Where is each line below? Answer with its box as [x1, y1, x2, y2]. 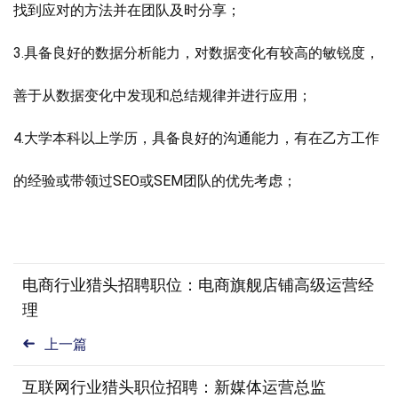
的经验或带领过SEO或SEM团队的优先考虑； [13, 172, 297, 189]
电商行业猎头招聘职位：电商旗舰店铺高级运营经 [22, 275, 374, 294]
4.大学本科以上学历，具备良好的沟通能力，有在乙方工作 [13, 130, 379, 147]
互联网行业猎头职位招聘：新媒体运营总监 [22, 378, 326, 396]
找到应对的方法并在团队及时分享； [13, 2, 241, 19]
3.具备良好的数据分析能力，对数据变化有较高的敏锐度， [13, 44, 379, 61]
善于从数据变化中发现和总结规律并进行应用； [13, 87, 312, 104]
